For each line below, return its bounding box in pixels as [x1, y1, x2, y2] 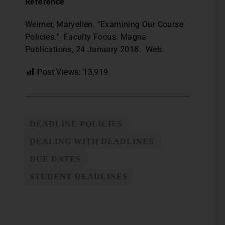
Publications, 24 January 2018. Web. [25, 45, 164, 55]
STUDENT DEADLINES [30, 172, 128, 181]
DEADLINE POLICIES [30, 120, 123, 129]
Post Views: [37, 67, 81, 77]
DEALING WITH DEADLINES [30, 137, 154, 146]
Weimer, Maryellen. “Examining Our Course [25, 20, 183, 30]
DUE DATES [30, 155, 81, 164]
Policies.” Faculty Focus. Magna [25, 32, 147, 42]
